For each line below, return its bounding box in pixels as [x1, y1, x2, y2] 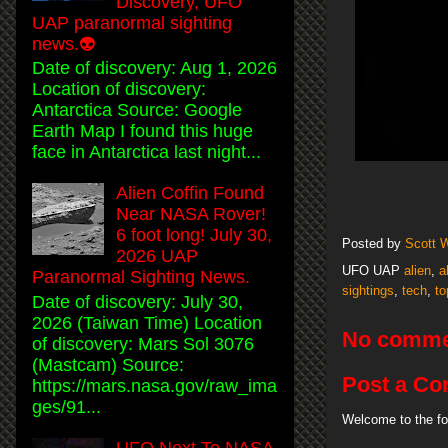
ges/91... [32, 396, 101, 417]
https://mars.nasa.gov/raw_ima [32, 375, 277, 396]
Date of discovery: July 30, [32, 291, 243, 312]
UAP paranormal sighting [32, 12, 232, 33]
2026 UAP [116, 246, 199, 267]
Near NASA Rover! [116, 204, 267, 225]
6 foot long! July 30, [116, 225, 273, 246]
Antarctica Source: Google [32, 100, 242, 121]
